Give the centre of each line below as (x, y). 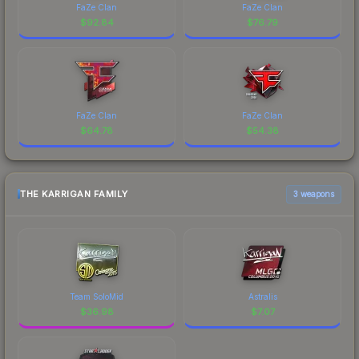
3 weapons (314, 194)
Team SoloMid (97, 296)
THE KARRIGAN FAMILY (74, 194)
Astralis (262, 296)
